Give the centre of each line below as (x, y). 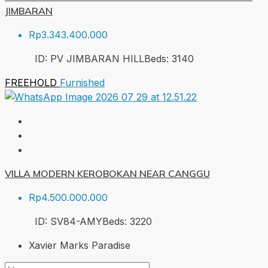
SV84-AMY (76, 221)
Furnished (82, 82)
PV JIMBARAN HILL (97, 58)
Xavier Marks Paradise (80, 245)
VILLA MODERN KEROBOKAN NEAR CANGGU (107, 173)
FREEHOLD (32, 82)
